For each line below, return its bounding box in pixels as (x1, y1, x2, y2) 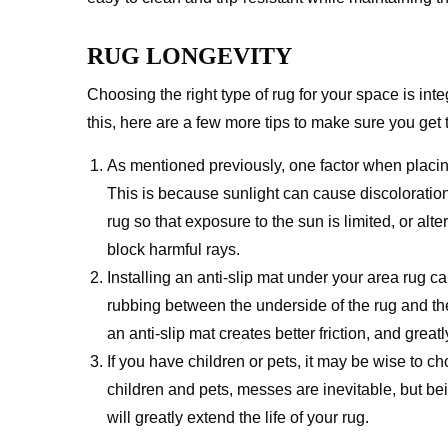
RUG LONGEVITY (87, 43, 292, 69)
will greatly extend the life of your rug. (107, 409, 369, 426)
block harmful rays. (107, 241, 240, 258)
